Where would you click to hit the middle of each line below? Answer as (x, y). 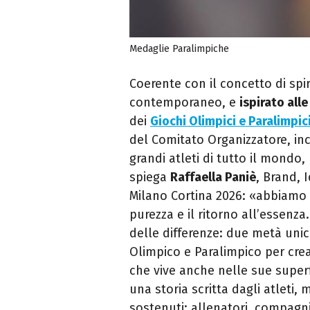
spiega (150, 177)
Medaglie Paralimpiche (179, 48)
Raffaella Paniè (213, 177)
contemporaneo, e (184, 102)
